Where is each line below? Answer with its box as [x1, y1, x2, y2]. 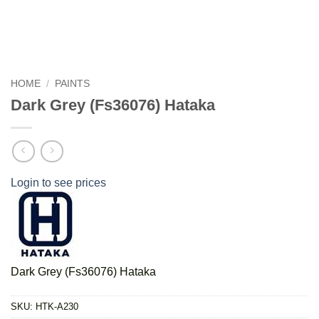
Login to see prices [11, 177, 106, 189]
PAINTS [55, 78, 90, 89]
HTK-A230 [36, 301, 78, 313]
